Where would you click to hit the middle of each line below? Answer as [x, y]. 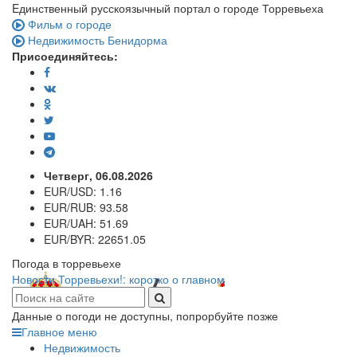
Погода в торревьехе [67, 263]
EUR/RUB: [72, 207]
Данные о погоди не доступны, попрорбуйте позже [145, 316]
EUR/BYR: [71, 239]
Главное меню [59, 331]
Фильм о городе [70, 24]
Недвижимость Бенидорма [98, 40]
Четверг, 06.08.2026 [98, 175]
